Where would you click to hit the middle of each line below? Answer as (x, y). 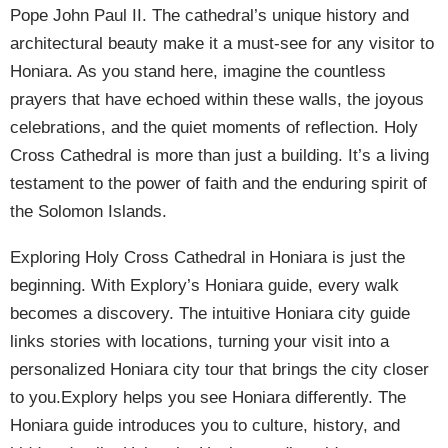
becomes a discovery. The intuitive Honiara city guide (210, 313)
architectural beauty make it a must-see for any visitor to (222, 43)
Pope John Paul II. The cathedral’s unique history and (209, 15)
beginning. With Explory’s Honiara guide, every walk (204, 285)
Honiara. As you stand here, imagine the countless (198, 71)
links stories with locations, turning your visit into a (199, 341)
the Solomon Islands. (88, 211)
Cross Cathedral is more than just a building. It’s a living (219, 155)
